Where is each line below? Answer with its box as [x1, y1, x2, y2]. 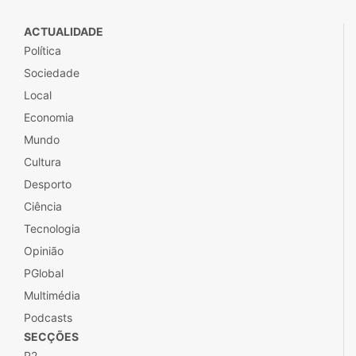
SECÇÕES [24, 329, 79, 343]
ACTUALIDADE [24, 24, 103, 38]
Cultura [24, 154, 61, 168]
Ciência [24, 199, 62, 213]
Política [24, 43, 61, 57]
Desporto [24, 176, 72, 191]
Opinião [24, 243, 64, 257]
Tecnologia [24, 221, 80, 235]
